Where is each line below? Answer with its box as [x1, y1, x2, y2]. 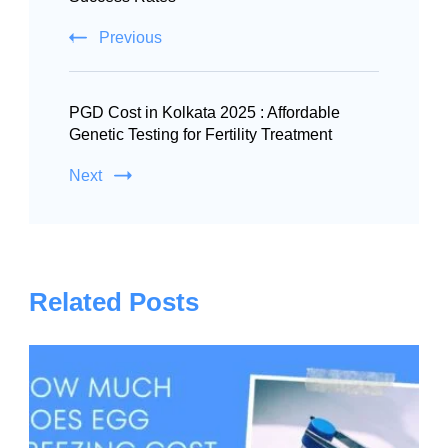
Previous [99, 28, 162, 46]
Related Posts [29, 286, 199, 317]
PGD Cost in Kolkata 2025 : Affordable [69, 103, 340, 121]
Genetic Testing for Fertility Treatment [69, 125, 332, 143]
